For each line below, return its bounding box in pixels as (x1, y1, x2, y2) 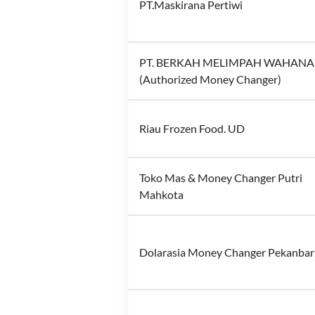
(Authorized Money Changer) (139, 72, 281, 86)
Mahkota (139, 188, 184, 201)
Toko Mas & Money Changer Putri (139, 171, 302, 184)
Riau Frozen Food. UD (139, 122, 245, 135)
